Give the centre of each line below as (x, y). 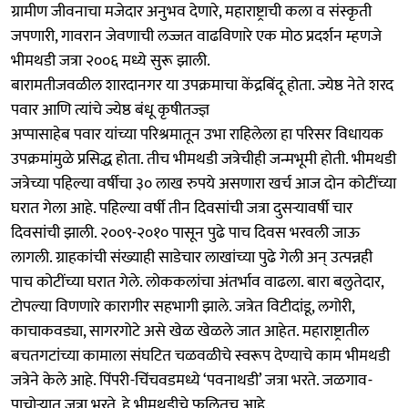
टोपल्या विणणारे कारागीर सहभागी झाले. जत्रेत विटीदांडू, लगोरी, (183, 306)
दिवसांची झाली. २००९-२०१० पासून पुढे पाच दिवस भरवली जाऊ (185, 233)
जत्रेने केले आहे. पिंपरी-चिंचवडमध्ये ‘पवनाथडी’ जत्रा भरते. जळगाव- (192, 380)
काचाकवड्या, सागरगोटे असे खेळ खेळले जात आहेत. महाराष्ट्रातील (190, 331)
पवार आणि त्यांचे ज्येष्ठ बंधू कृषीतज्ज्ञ (110, 110)
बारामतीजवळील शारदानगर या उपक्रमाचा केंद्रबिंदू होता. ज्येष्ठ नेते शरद (202, 85)
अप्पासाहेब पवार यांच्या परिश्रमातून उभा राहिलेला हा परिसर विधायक (197, 134)
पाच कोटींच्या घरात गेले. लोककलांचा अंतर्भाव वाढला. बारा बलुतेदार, (197, 282)
